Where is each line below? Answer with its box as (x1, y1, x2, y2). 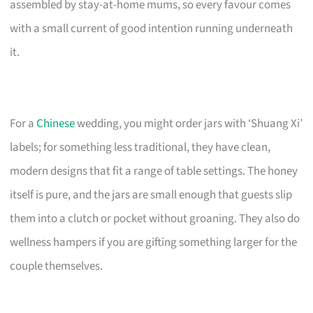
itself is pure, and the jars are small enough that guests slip (10, 186, 293, 203)
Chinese (36, 115, 75, 132)
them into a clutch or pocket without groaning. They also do (10, 210, 300, 227)
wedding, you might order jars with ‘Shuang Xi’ (75, 115, 303, 132)
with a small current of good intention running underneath (10, 20, 293, 37)
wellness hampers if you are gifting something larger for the (10, 233, 298, 251)
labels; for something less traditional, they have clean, (10, 138, 271, 156)
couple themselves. (10, 257, 103, 275)
